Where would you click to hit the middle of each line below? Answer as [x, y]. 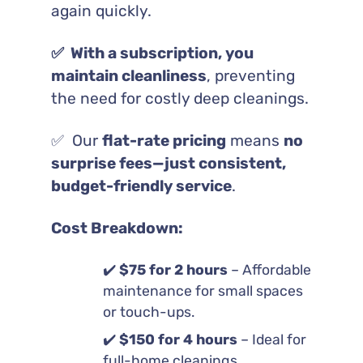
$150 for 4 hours [178, 339]
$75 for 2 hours [173, 269]
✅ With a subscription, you [152, 53]
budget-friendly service [141, 186]
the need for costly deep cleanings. [179, 98]
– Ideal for [271, 339]
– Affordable [269, 269]
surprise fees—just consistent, [168, 163]
